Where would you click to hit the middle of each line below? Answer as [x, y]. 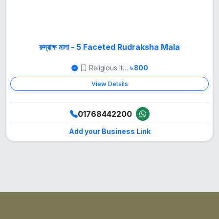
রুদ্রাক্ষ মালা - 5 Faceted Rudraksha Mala [109, 47]
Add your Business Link [109, 131]
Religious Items [125, 68]
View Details [109, 84]
